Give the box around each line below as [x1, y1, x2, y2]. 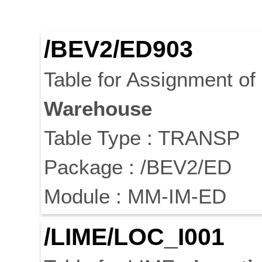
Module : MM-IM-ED [44, 185, 226, 208]
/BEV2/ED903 [44, 36, 193, 63]
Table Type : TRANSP [44, 126, 240, 150]
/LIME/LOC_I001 [44, 223, 225, 251]
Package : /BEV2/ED [44, 156, 232, 179]
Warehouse [44, 97, 152, 120]
